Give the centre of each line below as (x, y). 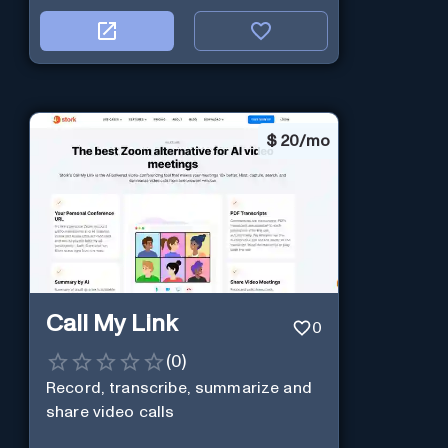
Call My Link (111, 323)
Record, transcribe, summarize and (178, 387)
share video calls (110, 411)
